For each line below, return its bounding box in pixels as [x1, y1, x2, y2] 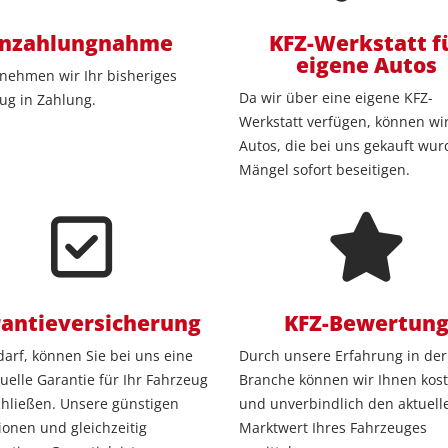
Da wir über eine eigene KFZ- [239, 88, 433, 108]
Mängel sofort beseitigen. [239, 160, 410, 180]
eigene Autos [296, 51, 437, 80]
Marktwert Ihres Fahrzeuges [239, 418, 427, 438]
